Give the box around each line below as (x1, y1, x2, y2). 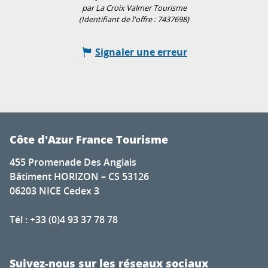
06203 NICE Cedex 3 (10, 184, 99, 197)
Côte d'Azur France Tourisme (10, 131, 168, 147)
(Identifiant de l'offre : (79, 14, 157, 25)
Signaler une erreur (95, 45, 187, 59)
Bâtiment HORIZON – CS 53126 (10, 169, 149, 183)
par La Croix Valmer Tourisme (81, 2, 187, 13)
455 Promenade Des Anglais (10, 155, 136, 169)
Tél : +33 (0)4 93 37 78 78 (10, 212, 118, 226)
